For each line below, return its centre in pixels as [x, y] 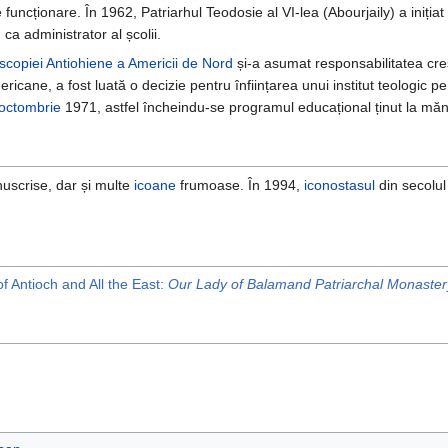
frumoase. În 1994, [240, 185]
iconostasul [339, 185]
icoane [155, 185]
